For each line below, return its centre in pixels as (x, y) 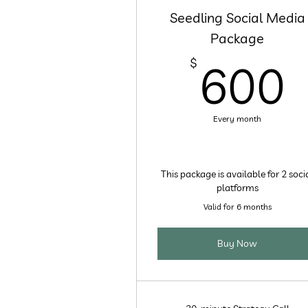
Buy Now (238, 243)
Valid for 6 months (237, 207)
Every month (238, 119)
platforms (237, 188)
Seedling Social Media (237, 18)
